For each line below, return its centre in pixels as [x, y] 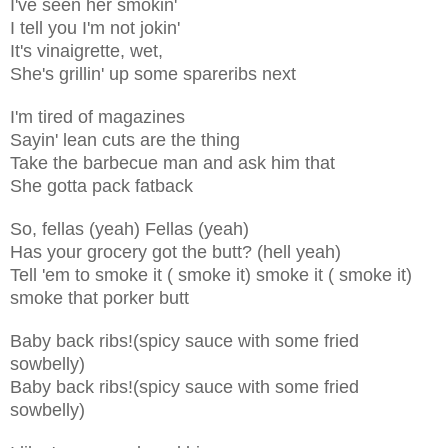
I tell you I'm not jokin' [95, 27]
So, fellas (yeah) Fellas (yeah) [129, 228]
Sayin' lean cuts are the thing [125, 139]
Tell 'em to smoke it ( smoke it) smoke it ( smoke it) [211, 274]
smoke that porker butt [99, 297]
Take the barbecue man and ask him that [172, 162]
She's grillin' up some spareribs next [153, 73]
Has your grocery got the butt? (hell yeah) [175, 251]
